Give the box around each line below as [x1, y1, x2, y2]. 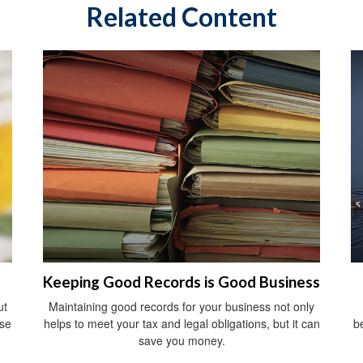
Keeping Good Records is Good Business [43, 273, 320, 292]
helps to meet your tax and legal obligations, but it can [43, 315, 320, 332]
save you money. [138, 332, 225, 349]
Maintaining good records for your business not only [49, 298, 314, 315]
